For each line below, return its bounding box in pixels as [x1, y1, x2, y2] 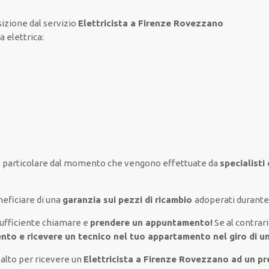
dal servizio [28, 18, 79, 28]
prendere [90, 217, 130, 228]
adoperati [195, 195, 235, 205]
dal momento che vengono [50, 158, 162, 168]
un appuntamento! [130, 217, 213, 228]
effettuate [163, 158, 207, 168]
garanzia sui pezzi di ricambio [62, 195, 195, 205]
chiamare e [40, 217, 91, 228]
